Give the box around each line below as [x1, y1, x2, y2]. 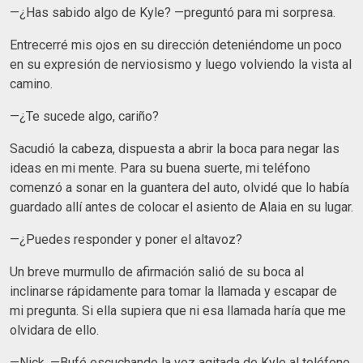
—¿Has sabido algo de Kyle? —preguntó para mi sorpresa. [10, 4, 335, 20]
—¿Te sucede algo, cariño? [10, 108, 159, 124]
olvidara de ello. [10, 322, 99, 338]
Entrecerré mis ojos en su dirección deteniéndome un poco [10, 36, 342, 53]
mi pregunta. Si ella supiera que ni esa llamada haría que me [10, 302, 346, 318]
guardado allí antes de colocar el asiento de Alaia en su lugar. [10, 199, 353, 215]
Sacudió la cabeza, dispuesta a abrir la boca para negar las [10, 140, 340, 156]
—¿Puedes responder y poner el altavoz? [10, 231, 242, 247]
